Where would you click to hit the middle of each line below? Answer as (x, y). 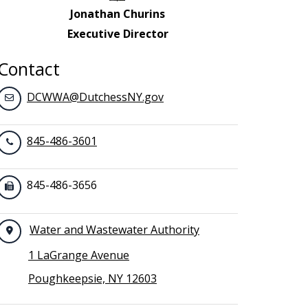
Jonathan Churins (118, 14)
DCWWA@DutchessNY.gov (95, 97)
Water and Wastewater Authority (114, 229)
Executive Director (118, 34)
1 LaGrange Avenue (79, 255)
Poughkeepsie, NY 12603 (92, 278)
